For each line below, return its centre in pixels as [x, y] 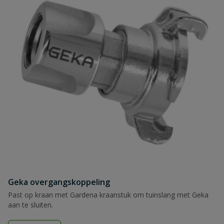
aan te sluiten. [30, 205]
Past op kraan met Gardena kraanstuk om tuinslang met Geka [108, 195]
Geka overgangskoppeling [59, 182]
